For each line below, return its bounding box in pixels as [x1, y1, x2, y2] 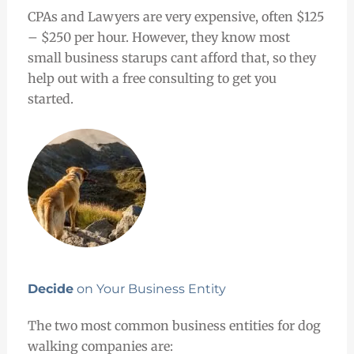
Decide [27, 281, 73, 296]
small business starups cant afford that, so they [27, 49, 316, 66]
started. [27, 90, 77, 107]
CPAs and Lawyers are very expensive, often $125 [27, 8, 324, 24]
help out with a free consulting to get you [27, 70, 277, 86]
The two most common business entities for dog [27, 317, 321, 333]
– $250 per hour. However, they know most [27, 28, 290, 45]
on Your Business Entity [73, 281, 226, 296]
